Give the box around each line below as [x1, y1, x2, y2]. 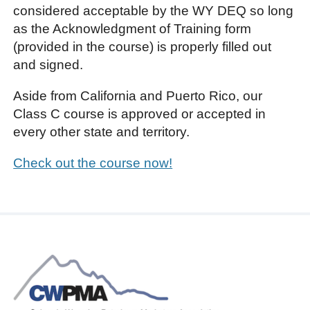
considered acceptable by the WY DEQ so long [13, 3, 294, 18]
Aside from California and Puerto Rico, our [13, 88, 263, 103]
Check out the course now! [13, 156, 173, 170]
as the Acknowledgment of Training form [13, 21, 252, 36]
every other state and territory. [13, 124, 190, 139]
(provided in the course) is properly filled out [13, 39, 272, 54]
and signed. [13, 57, 84, 72]
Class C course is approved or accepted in [13, 106, 266, 121]
